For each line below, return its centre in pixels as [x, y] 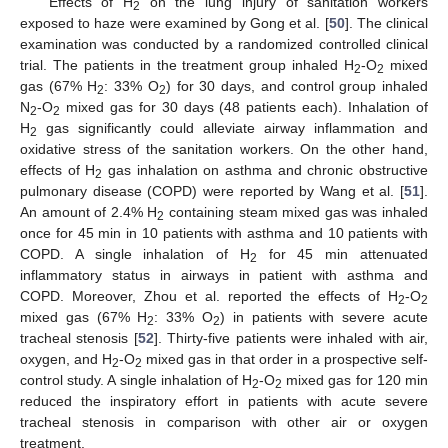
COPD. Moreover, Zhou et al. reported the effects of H [209, 296]
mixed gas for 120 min [355, 380]
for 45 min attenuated [342, 254]
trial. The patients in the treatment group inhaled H [187, 65]
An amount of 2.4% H [89, 212]
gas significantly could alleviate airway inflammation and [232, 128]
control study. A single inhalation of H [136, 380]
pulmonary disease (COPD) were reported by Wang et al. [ [212, 191]
